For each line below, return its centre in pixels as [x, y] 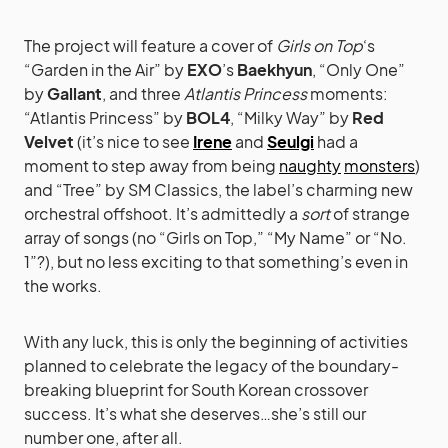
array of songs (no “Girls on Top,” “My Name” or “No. [215, 237]
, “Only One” [358, 69]
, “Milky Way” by [291, 117]
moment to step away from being [151, 165]
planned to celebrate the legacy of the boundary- [211, 365]
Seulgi [290, 141]
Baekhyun [274, 69]
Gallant [74, 93]
